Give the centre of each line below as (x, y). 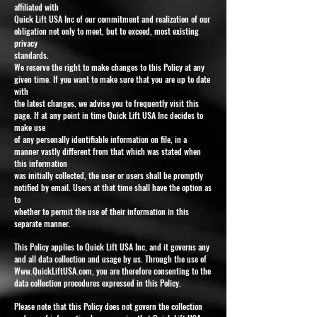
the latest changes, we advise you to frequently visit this (106, 103)
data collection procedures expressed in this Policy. (98, 282)
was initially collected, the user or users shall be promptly (109, 175)
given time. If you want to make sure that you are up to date (112, 79)
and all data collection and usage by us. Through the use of (110, 258)
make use (30, 127)
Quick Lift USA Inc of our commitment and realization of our (112, 18)
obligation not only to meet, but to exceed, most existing (106, 30)
